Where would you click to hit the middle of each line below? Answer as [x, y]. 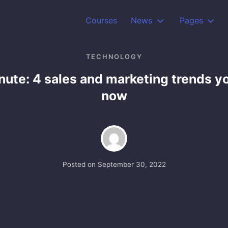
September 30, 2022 [132, 164]
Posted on [80, 164]
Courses [102, 20]
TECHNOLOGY [114, 56]
